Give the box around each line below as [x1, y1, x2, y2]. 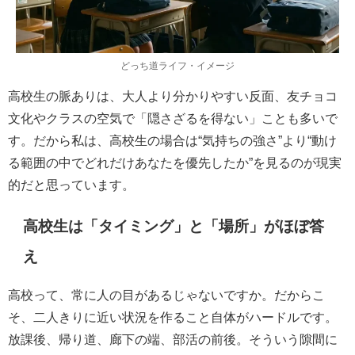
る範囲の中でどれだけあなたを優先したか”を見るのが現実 [8, 156, 342, 170]
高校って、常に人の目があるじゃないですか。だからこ [8, 288, 325, 302]
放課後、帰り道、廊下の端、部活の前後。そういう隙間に [8, 333, 338, 346]
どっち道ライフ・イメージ [120, 61, 235, 71]
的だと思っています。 [8, 178, 135, 192]
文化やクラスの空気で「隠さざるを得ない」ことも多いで [8, 112, 338, 125]
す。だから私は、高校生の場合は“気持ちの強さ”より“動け [8, 134, 337, 147]
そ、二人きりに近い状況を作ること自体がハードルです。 [8, 311, 338, 324]
